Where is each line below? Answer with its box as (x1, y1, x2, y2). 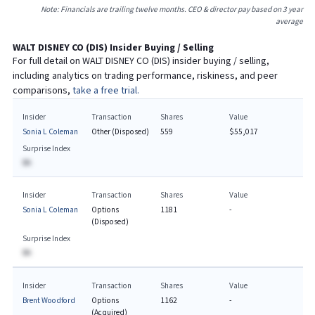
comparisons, (12, 84, 72, 97)
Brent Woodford (22, 295, 75, 306)
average (275, 15, 303, 27)
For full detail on (12, 54, 82, 67)
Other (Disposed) (91, 126, 149, 137)
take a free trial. (72, 84, 139, 97)
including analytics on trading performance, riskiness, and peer (12, 69, 278, 82)
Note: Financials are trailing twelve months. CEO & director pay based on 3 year (40, 4, 303, 15)
